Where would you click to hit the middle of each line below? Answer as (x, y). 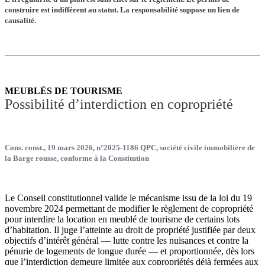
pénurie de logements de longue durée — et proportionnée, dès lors (130, 251)
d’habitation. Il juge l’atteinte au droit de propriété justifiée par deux (130, 230)
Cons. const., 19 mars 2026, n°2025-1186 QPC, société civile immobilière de (130, 148)
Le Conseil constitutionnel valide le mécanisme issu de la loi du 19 (128, 198)
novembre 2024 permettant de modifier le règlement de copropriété (129, 209)
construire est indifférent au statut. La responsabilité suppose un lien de (122, 10)
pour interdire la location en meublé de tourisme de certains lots (122, 219)
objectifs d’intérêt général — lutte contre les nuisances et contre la (127, 241)
